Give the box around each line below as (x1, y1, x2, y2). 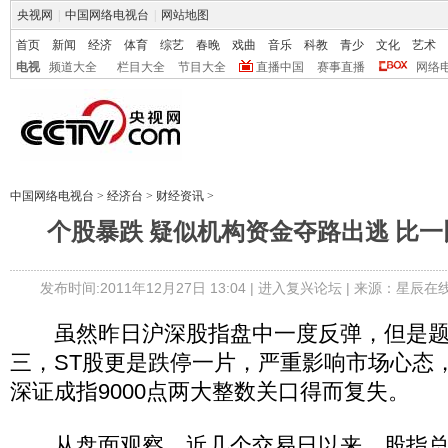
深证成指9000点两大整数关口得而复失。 (10, 379, 410, 404)
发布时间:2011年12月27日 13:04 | (39, 280, 258, 296)
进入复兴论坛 (257, 280, 342, 296)
